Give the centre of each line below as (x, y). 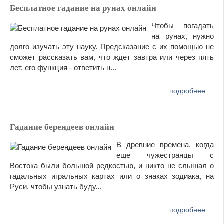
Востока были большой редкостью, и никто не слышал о (112, 166)
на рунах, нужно (183, 36)
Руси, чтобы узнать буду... (56, 187)
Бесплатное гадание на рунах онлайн (83, 8)
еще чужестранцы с (165, 155)
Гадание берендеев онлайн (62, 127)
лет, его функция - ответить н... (63, 68)
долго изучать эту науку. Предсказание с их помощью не (112, 47)
